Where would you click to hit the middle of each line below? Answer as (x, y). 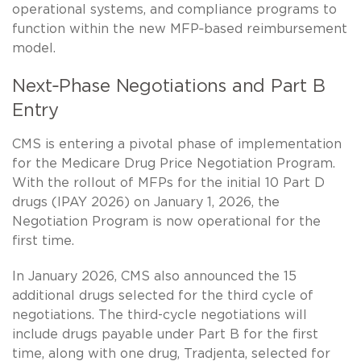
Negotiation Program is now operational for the (166, 222)
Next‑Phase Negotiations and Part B (169, 87)
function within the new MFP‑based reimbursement (180, 29)
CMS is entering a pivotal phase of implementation (177, 145)
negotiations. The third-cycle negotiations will (160, 315)
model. (34, 49)
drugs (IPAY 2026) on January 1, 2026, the (146, 203)
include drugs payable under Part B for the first (165, 335)
